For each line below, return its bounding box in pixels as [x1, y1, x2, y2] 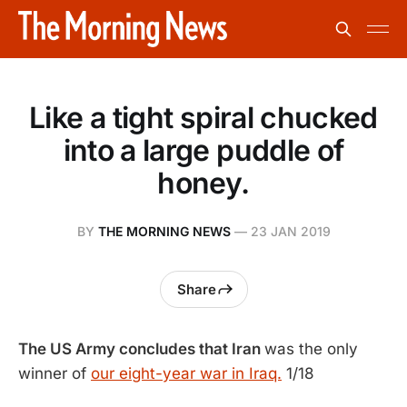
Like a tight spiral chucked [29, 100, 378, 135]
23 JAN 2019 [250, 223, 331, 239]
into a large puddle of [63, 133, 344, 168]
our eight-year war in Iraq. [91, 364, 282, 382]
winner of [18, 364, 91, 382]
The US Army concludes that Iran [18, 340, 264, 358]
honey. [157, 165, 250, 201]
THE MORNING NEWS [97, 223, 231, 239]
